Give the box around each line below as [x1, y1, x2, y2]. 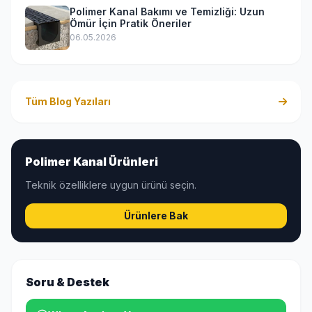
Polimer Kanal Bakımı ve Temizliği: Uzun [70, 6, 265, 18]
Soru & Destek [26, 275, 109, 290]
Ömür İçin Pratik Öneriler [70, 17, 192, 30]
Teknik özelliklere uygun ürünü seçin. [25, 179, 196, 192]
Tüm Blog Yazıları [25, 95, 111, 108]
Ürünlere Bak [124, 210, 188, 222]
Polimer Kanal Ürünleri [25, 155, 158, 169]
